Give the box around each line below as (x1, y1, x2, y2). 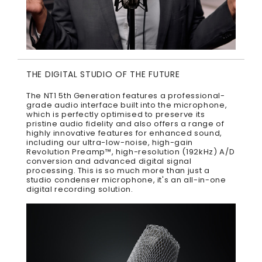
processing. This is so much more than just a (26, 165, 210, 177)
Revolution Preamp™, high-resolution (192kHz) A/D (26, 146, 235, 158)
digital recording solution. (26, 184, 133, 195)
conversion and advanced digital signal (26, 156, 192, 167)
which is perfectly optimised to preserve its (26, 109, 205, 120)
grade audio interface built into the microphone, (26, 99, 227, 111)
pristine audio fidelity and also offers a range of (26, 118, 225, 130)
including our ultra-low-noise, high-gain (26, 137, 193, 149)
